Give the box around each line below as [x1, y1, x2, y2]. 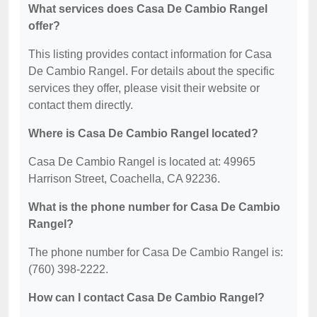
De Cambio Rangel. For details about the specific [28, 65, 275, 77]
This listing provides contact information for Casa [28, 48, 272, 60]
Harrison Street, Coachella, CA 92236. [28, 173, 220, 185]
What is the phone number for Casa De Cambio [28, 201, 280, 213]
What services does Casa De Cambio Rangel [28, 3, 267, 15]
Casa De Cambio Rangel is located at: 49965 [28, 156, 255, 168]
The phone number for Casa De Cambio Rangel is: [28, 246, 283, 258]
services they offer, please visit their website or [28, 82, 260, 94]
